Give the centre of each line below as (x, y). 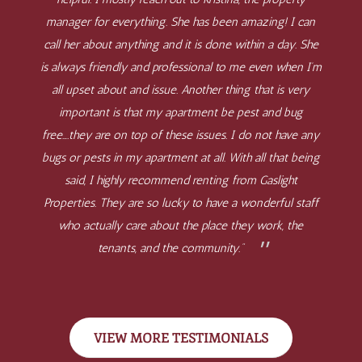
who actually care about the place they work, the (181, 226)
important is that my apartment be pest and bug (181, 113)
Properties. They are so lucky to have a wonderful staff (181, 203)
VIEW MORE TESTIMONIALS (181, 339)
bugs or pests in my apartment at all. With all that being (181, 158)
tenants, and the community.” (172, 248)
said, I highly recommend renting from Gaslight (181, 181)
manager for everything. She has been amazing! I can (181, 22)
